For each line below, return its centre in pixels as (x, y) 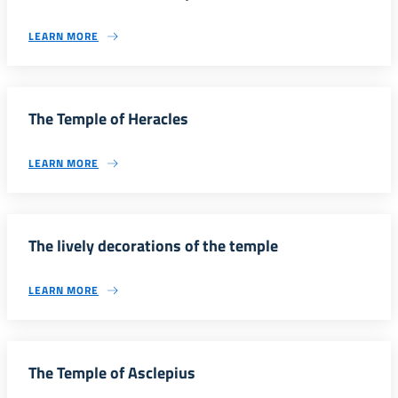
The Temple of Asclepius (112, 373)
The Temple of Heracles (108, 119)
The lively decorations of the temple (153, 246)
